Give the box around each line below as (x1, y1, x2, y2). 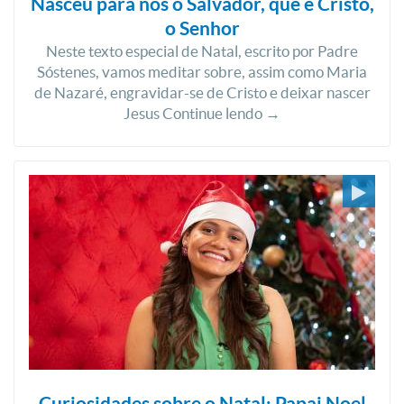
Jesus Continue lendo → (124, 105, 280, 122)
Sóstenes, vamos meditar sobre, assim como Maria (37, 63, 367, 80)
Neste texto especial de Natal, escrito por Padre (46, 42, 358, 60)
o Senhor (164, 17, 240, 39)
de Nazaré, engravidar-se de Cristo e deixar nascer (33, 84, 371, 101)
